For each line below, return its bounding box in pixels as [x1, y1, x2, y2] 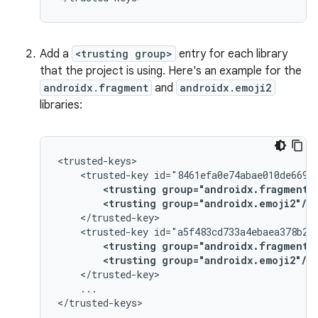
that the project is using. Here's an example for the [40, 64, 302, 78]
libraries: [40, 98, 82, 112]
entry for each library [176, 47, 287, 61]
